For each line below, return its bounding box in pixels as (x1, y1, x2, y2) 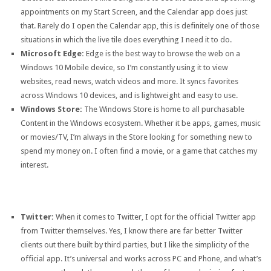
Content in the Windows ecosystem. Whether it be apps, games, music (20, 118, 261, 128)
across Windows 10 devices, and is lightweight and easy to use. (20, 90, 238, 100)
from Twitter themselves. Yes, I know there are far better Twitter (20, 226, 243, 236)
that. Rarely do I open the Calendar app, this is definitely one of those (20, 21, 260, 30)
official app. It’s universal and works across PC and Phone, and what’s (20, 254, 261, 264)
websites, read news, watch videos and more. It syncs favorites (20, 76, 238, 86)
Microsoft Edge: (20, 48, 84, 58)
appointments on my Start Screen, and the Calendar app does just (20, 7, 247, 16)
